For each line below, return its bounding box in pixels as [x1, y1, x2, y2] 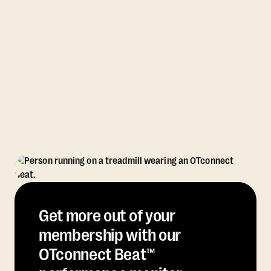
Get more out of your [39, 206, 175, 226]
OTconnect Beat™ [39, 245, 155, 265]
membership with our [39, 226, 181, 246]
